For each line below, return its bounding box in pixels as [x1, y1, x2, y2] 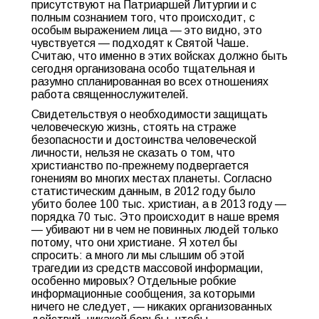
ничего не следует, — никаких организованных [31, 300, 272, 313]
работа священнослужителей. [31, 88, 189, 100]
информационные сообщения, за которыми [31, 288, 255, 300]
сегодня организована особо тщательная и [31, 63, 255, 75]
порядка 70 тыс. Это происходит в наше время [31, 211, 279, 223]
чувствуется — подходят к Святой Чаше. [31, 37, 249, 49]
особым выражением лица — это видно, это [31, 24, 262, 36]
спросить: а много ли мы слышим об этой [31, 249, 244, 261]
